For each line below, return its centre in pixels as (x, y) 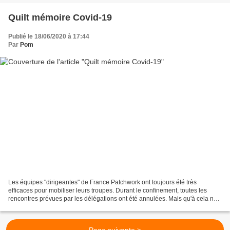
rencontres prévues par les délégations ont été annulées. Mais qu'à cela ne (113, 198)
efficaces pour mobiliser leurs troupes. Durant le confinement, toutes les (108, 190)
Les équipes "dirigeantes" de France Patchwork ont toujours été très (102, 182)
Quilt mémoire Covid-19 (60, 18)
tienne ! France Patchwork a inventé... (60, 207)
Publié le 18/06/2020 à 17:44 (49, 37)
